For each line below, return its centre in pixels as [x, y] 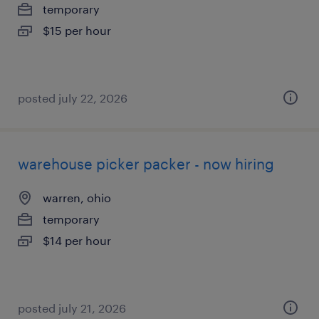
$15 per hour [77, 30]
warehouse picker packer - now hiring [146, 164]
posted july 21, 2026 [72, 308]
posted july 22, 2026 [73, 98]
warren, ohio [77, 198]
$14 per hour [77, 240]
